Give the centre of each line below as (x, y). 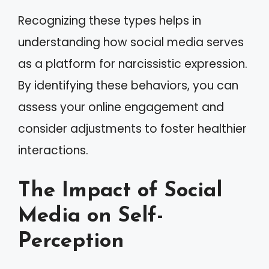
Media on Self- (91, 216)
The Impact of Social (120, 191)
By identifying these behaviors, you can (128, 86)
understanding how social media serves (131, 42)
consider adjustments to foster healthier (132, 129)
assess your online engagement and (121, 107)
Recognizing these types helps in (110, 21)
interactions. (53, 150)
